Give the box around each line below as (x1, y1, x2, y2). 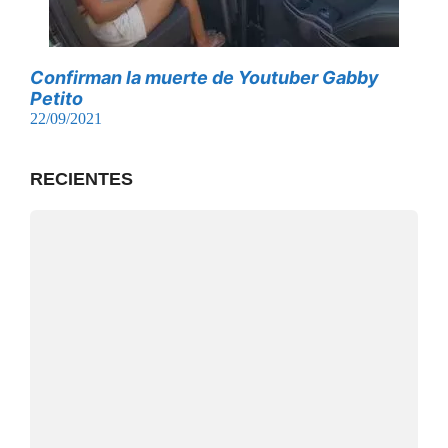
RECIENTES (30, 168, 133, 189)
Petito (30, 87, 83, 109)
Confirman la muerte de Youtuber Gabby (30, 66, 379, 88)
